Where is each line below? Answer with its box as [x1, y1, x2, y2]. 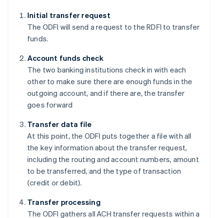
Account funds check [27, 53, 103, 63]
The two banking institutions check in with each [27, 65, 186, 75]
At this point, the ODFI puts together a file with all [27, 131, 192, 141]
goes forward [27, 100, 73, 110]
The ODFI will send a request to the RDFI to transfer [27, 22, 200, 32]
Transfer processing [27, 197, 101, 207]
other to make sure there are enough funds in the [27, 76, 193, 87]
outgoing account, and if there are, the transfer [27, 88, 185, 98]
